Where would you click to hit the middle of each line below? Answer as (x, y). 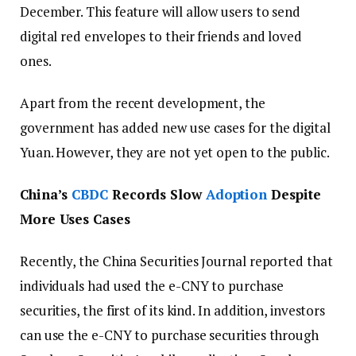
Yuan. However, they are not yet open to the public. (175, 152)
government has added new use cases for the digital (175, 127)
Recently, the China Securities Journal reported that (176, 261)
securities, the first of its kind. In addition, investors (173, 310)
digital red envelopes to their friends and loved (161, 36)
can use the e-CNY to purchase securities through (169, 335)
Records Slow (157, 194)
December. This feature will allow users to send (161, 11)
